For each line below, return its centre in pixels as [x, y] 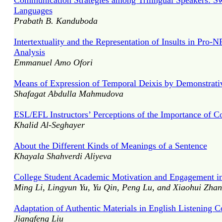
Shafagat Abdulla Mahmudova [68, 94]
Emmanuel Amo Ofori [53, 62]
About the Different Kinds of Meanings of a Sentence [110, 146]
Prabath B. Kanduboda [55, 21]
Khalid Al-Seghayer [49, 125]
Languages [33, 10]
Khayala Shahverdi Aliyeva [62, 156]
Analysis [29, 52]
